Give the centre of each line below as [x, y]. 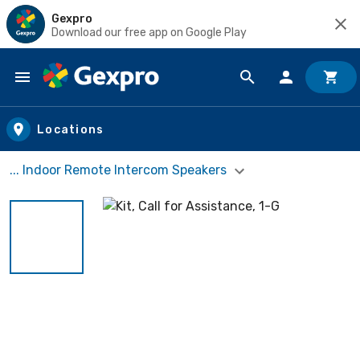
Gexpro [72, 18]
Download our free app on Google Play [149, 32]
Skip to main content [85, 93]
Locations [71, 129]
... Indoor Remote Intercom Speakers [120, 170]
